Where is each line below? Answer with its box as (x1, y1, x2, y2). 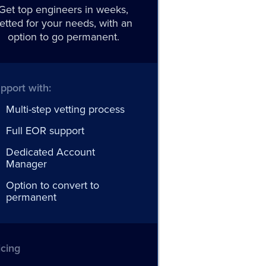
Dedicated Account (6, 144, 96, 160)
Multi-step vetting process (6, 102, 125, 117)
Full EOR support (6, 123, 85, 138)
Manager (6, 156, 47, 172)
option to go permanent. (7, 29, 119, 45)
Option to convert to (6, 178, 100, 193)
